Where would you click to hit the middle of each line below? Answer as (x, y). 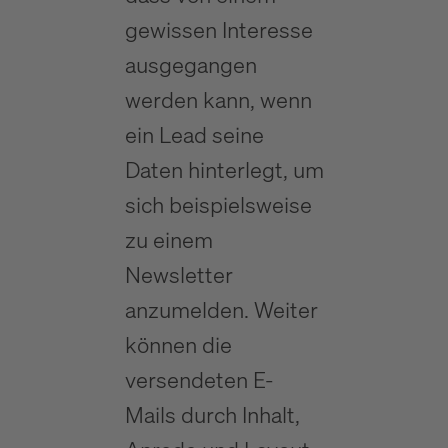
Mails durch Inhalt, (212, 414)
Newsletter (178, 274)
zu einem (168, 239)
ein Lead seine (194, 134)
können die (178, 344)
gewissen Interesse (218, 29)
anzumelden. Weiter (221, 309)
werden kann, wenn (218, 99)
